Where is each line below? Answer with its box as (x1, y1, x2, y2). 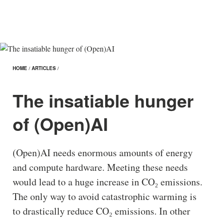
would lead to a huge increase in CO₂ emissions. (12, 175, 202, 189)
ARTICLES (31, 65, 56, 72)
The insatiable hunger (12, 88, 194, 113)
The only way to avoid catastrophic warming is (12, 190, 197, 203)
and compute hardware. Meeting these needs (12, 161, 188, 174)
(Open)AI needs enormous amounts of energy (12, 146, 193, 160)
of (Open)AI (12, 111, 108, 137)
